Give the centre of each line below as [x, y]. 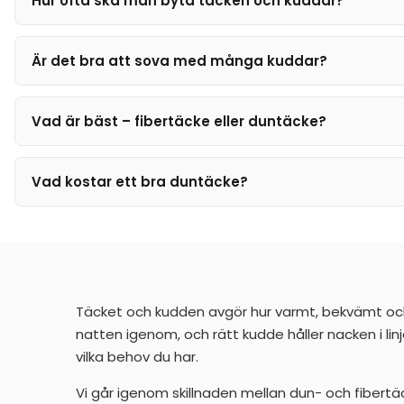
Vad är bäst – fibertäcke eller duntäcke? [179, 121]
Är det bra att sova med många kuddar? [179, 61]
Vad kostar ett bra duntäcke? [140, 182]
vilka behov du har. [137, 357]
